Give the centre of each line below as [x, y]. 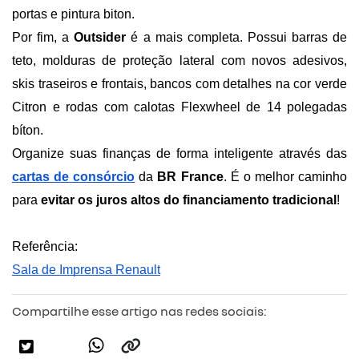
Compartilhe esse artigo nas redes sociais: [139, 311]
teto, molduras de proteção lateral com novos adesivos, [179, 61]
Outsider [103, 38]
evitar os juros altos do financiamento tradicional [189, 200]
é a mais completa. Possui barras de [239, 38]
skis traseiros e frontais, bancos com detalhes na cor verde [179, 84]
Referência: [45, 247]
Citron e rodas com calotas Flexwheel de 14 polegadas [179, 107]
